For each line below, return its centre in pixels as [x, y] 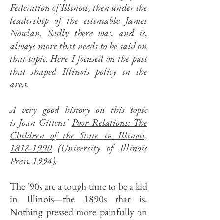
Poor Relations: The [110, 122]
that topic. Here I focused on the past [79, 58]
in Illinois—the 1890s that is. [79, 199]
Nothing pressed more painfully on [79, 212]
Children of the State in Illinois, [79, 135]
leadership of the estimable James [79, 20]
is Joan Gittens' [41, 122]
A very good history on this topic [79, 110]
